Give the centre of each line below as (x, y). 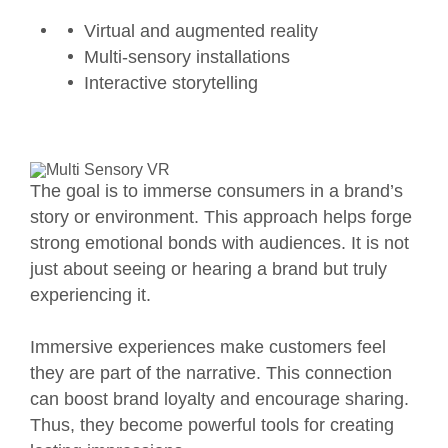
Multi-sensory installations (187, 56)
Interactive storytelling (171, 82)
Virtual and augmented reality (201, 30)
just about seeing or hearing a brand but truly (208, 268)
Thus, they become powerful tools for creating (212, 424)
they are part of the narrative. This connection (211, 372)
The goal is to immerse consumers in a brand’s (216, 190)
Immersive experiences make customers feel (208, 346)
